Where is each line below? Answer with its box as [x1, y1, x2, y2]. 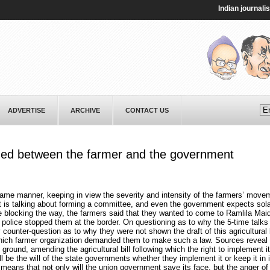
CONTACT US [125, 107, 169, 114]
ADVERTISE [7, 107, 45, 114]
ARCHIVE [70, 107, 100, 114]
